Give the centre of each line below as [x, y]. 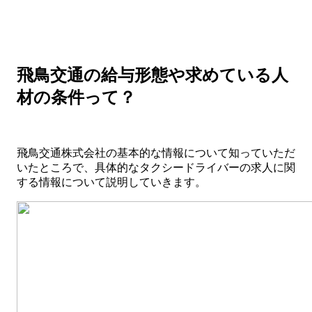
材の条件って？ [76, 98]
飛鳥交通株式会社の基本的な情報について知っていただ [156, 153]
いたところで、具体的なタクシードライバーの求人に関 [156, 168]
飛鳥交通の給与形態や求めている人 [153, 76]
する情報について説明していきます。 [111, 182]
